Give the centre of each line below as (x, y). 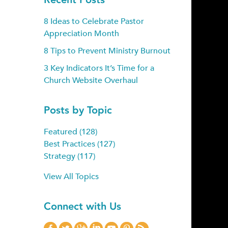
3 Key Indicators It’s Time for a (99, 68)
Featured (62, 132)
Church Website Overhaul (91, 80)
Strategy (61, 156)
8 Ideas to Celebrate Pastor (94, 21)
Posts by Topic (78, 110)
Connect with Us (82, 206)
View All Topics (71, 177)
